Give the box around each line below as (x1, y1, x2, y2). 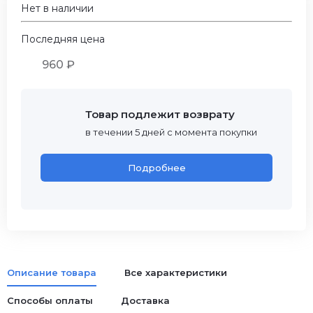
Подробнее (127, 162, 186, 173)
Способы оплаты (7, 295, 93, 306)
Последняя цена (21, 33, 105, 45)
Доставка (121, 295, 170, 306)
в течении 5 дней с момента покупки (85, 126, 257, 138)
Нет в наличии (21, 2, 94, 15)
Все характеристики (124, 267, 227, 278)
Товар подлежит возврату (85, 108, 235, 121)
